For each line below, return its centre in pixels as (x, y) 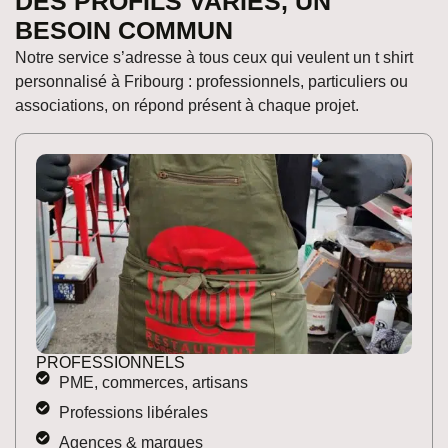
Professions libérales (133, 412)
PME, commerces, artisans (153, 382)
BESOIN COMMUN (124, 30)
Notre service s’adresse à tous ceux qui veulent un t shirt (214, 58)
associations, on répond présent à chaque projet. (187, 106)
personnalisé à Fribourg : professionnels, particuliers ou (211, 82)
